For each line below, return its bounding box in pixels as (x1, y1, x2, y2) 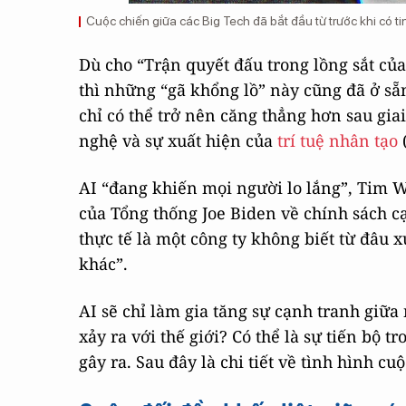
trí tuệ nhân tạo (277, 130, 398, 151)
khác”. (79, 253, 128, 275)
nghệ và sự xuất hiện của (79, 130, 277, 151)
